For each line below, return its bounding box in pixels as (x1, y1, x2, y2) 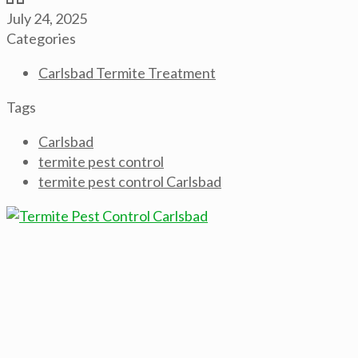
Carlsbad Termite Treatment (38, 64, 216, 82)
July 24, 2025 (6, 10, 87, 27)
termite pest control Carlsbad (38, 173, 221, 190)
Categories (6, 30, 76, 47)
